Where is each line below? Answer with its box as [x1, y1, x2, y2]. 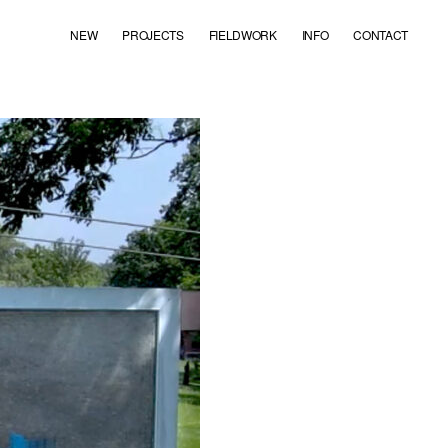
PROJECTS [122, 26, 184, 43]
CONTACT [353, 26, 408, 43]
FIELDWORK [208, 26, 277, 43]
